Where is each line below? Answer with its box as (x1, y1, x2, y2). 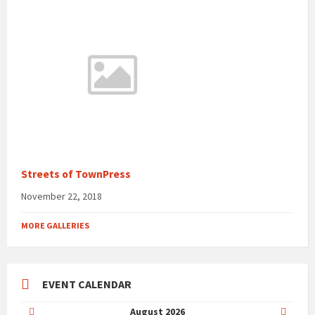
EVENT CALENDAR (42, 277, 131, 292)
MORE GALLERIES (21, 220, 89, 231)
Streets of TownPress (21, 167, 131, 181)
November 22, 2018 (21, 190, 102, 203)
